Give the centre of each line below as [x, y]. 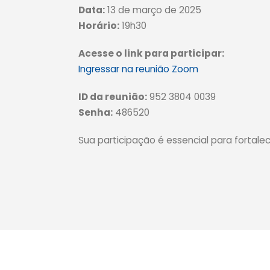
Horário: [99, 26]
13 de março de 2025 [153, 10]
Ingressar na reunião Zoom [138, 69]
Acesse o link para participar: [151, 53]
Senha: [96, 112]
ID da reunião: [113, 97]
